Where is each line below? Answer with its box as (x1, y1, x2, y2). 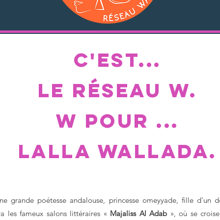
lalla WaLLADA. (18, 139, 217, 164)
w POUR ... (55, 109, 179, 133)
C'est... (73, 48, 162, 72)
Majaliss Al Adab (110, 209, 167, 218)
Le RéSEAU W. (37, 78, 197, 103)
